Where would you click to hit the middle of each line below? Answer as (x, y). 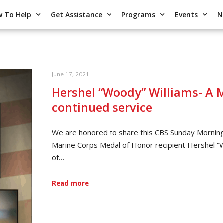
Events (186, 14)
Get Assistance (77, 14)
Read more (70, 183)
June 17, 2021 (70, 74)
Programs (139, 14)
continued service (102, 107)
